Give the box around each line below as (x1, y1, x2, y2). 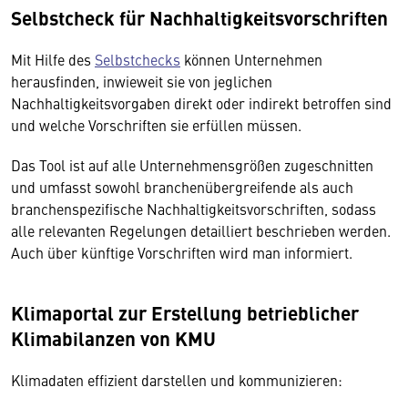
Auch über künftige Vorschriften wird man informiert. (11, 242, 352, 262)
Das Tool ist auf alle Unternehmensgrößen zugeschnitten (11, 155, 373, 175)
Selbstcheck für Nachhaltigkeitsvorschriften (11, 4, 388, 31)
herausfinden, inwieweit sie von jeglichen (11, 71, 272, 91)
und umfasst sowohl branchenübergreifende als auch (11, 177, 353, 197)
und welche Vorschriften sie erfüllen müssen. (11, 115, 301, 135)
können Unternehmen (180, 49, 322, 69)
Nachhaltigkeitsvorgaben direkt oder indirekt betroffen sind (11, 93, 392, 113)
